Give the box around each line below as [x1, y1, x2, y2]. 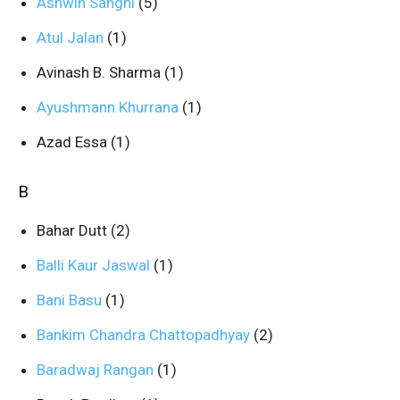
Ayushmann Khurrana [37, 98, 182, 116]
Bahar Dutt [37, 221, 111, 239]
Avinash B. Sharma [37, 63, 164, 81]
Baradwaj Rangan [37, 361, 157, 379]
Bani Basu [37, 291, 105, 309]
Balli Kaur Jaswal [37, 256, 154, 274]
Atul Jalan [37, 29, 107, 46]
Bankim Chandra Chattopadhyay [37, 326, 254, 344]
